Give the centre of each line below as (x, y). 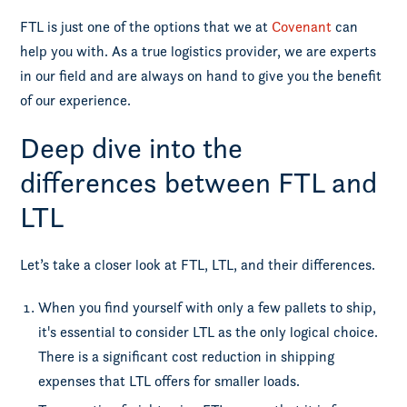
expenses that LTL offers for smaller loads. (169, 381)
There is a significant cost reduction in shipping (187, 357)
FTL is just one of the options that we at (146, 27)
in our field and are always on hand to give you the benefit (201, 76)
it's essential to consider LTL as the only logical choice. (208, 332)
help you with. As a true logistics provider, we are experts (199, 51)
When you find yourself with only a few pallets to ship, (208, 308)
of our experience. (76, 100)
